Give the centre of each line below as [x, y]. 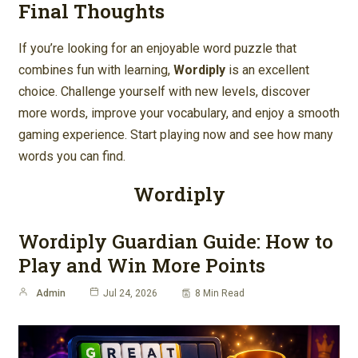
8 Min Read [220, 294]
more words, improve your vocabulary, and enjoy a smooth [179, 113]
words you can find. [72, 157]
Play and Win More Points [142, 266]
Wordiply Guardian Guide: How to [176, 242]
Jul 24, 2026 [130, 294]
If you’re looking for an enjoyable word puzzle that [157, 49]
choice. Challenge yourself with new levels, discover [164, 92]
